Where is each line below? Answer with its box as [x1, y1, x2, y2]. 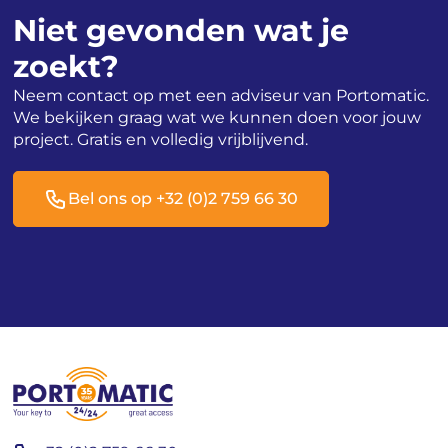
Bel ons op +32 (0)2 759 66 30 [68, 189, 299, 209]
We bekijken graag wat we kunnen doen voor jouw [13, 107, 422, 127]
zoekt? [13, 47, 120, 85]
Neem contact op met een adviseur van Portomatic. [13, 85, 430, 105]
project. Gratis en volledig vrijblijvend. [13, 129, 309, 149]
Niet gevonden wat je [13, 11, 350, 49]
